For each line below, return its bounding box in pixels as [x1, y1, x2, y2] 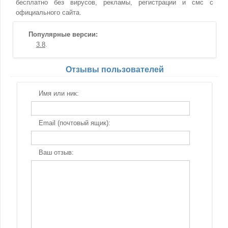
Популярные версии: [28, 31, 98, 38]
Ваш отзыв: [38, 149, 74, 156]
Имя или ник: [38, 90, 79, 97]
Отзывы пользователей [65, 65, 164, 74]
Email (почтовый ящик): [38, 119, 110, 127]
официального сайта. [16, 9, 81, 16]
